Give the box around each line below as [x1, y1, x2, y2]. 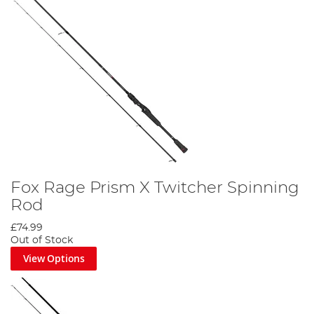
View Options [22, 252, 85, 266]
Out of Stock [11, 235, 73, 246]
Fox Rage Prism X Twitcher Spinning [11, 179, 299, 197]
